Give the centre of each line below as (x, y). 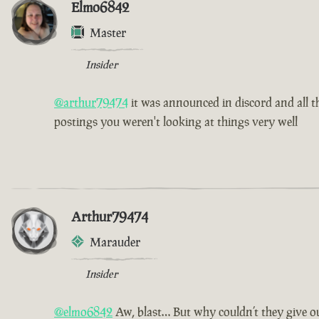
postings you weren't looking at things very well (176, 121)
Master (108, 32)
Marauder (115, 242)
